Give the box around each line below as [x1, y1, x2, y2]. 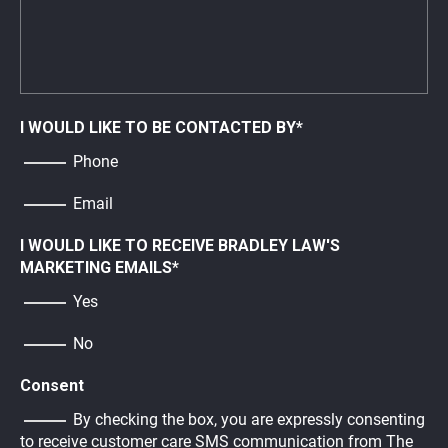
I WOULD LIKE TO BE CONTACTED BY [20, 118, 296, 138]
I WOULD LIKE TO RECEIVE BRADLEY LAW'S [20, 236, 340, 256]
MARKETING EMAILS [20, 258, 172, 278]
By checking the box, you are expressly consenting [73, 410, 425, 430]
